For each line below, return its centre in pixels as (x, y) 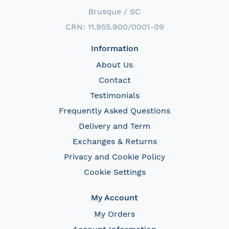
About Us (114, 64)
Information (114, 48)
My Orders (114, 214)
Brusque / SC (114, 11)
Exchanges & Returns (114, 141)
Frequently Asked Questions (114, 110)
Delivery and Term (114, 126)
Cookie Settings (114, 172)
